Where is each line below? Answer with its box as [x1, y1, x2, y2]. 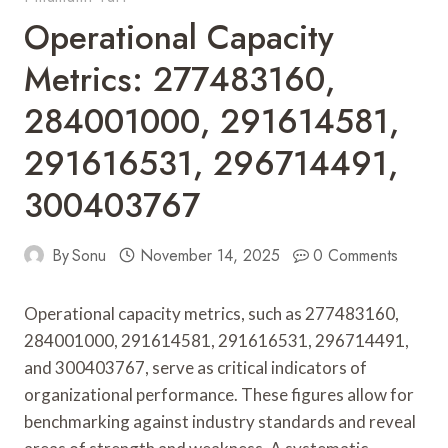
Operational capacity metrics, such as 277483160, [24, 302, 399, 324]
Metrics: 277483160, [24, 55, 335, 103]
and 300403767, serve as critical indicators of [24, 356, 367, 378]
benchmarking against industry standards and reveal [24, 410, 416, 432]
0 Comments [313, 243, 399, 267]
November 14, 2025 [139, 243, 280, 267]
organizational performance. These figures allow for [24, 383, 414, 405]
